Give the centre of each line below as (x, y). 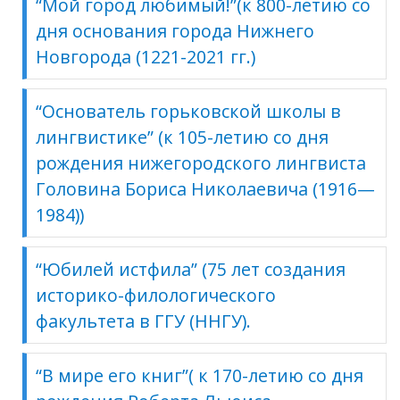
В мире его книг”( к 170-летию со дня (203, 375)
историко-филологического (156, 295)
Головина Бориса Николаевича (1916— (205, 188)
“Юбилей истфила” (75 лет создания (191, 269)
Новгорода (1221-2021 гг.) (146, 56)
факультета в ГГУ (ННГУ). (143, 321)
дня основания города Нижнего (175, 30)
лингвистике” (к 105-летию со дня (182, 137)
